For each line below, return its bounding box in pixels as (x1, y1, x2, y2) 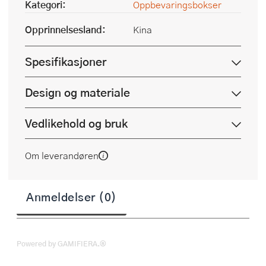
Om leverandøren (25, 148, 99, 163)
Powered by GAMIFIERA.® (17, 238, 106, 249)
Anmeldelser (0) (26, 188, 117, 205)
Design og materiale (25, 84, 130, 102)
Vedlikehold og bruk (25, 115, 128, 132)
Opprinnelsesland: (25, 23, 106, 37)
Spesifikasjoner (25, 53, 106, 71)
